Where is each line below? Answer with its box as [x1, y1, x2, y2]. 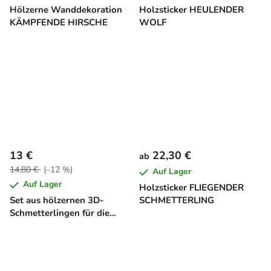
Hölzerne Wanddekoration [10, 3, 122, 16]
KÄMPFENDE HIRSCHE [10, 16, 108, 28]
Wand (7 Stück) [10, 219, 75, 232]
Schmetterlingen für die [10, 206, 109, 219]
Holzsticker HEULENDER [139, 3, 244, 16]
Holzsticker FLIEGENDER [139, 181, 244, 194]
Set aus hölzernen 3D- [10, 194, 104, 206]
